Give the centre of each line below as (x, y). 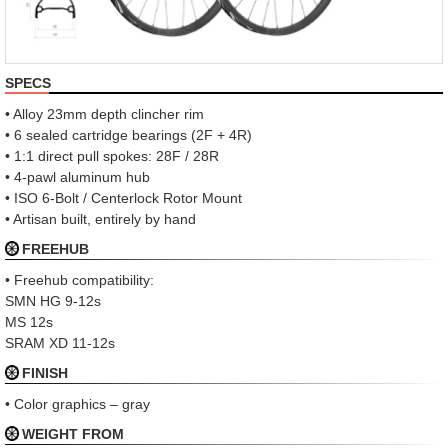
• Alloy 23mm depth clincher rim (104, 113)
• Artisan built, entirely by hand (100, 218)
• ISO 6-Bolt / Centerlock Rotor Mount (123, 197)
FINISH (45, 372)
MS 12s (29, 321)
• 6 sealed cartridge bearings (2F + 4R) (128, 134)
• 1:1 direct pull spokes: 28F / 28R (112, 155)
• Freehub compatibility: (79, 279)
